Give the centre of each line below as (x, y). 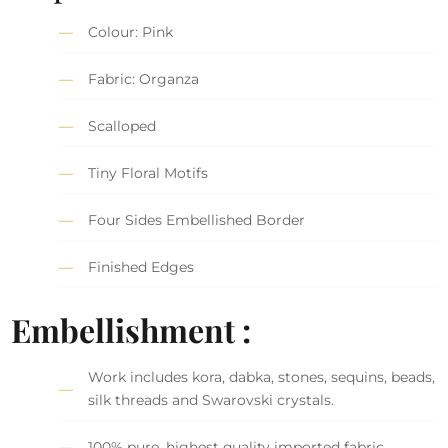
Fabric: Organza (144, 79)
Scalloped (122, 126)
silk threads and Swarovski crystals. (211, 400)
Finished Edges (141, 267)
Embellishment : (131, 329)
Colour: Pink (131, 32)
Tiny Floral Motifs (148, 173)
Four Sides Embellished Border (197, 220)
